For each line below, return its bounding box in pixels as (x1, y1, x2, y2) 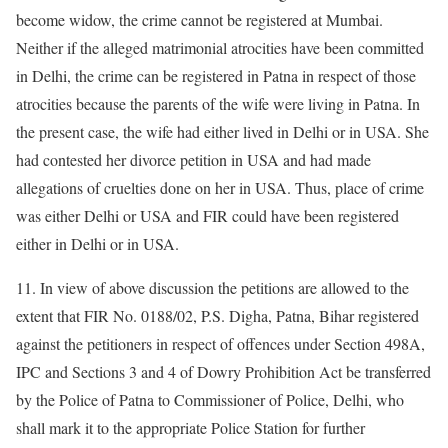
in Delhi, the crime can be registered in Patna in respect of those (16, 65, 416, 86)
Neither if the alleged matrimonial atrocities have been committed (16, 37, 424, 58)
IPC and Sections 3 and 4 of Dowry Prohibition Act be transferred (16, 361, 431, 382)
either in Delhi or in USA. (16, 233, 179, 254)
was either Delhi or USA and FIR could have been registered (16, 205, 399, 226)
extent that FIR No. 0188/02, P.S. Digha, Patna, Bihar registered (16, 305, 419, 326)
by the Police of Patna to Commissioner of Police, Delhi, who (16, 389, 404, 410)
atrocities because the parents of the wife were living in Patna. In (16, 93, 420, 114)
